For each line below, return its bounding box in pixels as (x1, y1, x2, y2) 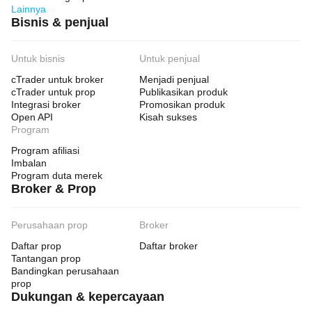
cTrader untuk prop (11, 86, 95, 97)
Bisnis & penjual (11, 15, 109, 29)
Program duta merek (11, 170, 102, 181)
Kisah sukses (139, 111, 197, 123)
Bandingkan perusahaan (11, 265, 119, 276)
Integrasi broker (11, 99, 81, 110)
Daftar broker (139, 240, 198, 251)
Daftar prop (11, 240, 61, 251)
